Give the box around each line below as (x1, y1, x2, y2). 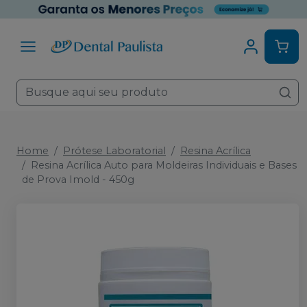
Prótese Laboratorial (63, 145, 166, 157)
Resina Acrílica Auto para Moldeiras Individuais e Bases (31, 159, 297, 171)
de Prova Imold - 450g (22, 173, 134, 186)
